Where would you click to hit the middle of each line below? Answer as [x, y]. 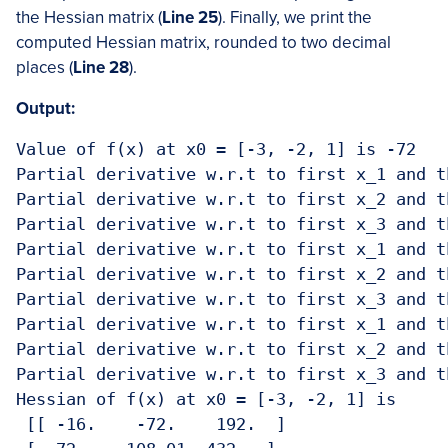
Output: [45, 108]
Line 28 [101, 67]
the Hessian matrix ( [89, 17]
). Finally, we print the [295, 17]
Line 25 [190, 17]
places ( [44, 67]
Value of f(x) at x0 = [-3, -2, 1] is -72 [216, 149]
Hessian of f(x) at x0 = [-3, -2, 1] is [211, 399]
